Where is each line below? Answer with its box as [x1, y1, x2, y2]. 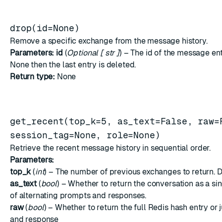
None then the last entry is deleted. [10, 60, 136, 69]
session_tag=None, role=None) [10, 130, 161, 140]
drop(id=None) [10, 23, 80, 33]
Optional [67, 48, 99, 57]
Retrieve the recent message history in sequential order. [10, 143, 211, 153]
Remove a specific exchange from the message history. [10, 36, 208, 46]
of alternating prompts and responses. [10, 191, 147, 200]
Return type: [10, 72, 55, 81]
